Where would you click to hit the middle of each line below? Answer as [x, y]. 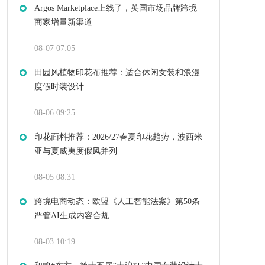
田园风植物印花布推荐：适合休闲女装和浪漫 [117, 73]
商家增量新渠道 [63, 22]
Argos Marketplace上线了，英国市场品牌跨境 [116, 8]
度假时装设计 [59, 87]
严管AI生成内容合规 [72, 216]
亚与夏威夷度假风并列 [76, 151]
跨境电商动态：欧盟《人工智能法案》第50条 [117, 202]
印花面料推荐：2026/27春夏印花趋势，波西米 [118, 137]
